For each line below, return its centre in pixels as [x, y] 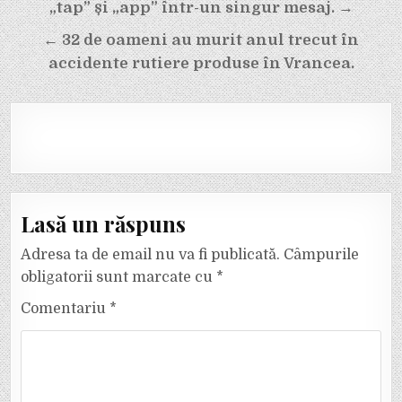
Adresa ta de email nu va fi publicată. [151, 255]
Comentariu [66, 309]
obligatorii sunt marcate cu [119, 278]
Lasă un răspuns [104, 224]
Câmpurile [322, 255]
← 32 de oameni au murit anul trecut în [201, 39]
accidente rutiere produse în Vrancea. [201, 63]
